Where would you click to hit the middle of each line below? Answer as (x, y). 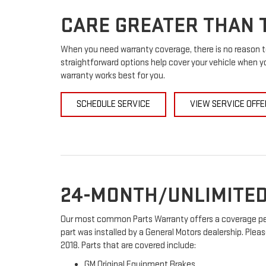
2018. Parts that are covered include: (128, 246)
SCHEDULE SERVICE (113, 104)
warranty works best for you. (113, 76)
